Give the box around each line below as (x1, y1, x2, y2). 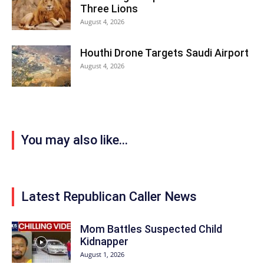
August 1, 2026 (80, 249, 124, 259)
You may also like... (21, 132, 128, 147)
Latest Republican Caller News (21, 189, 197, 204)
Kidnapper (80, 235, 128, 247)
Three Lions (80, 2, 138, 15)
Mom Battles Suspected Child (80, 222, 222, 235)
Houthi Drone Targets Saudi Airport (80, 46, 249, 59)
